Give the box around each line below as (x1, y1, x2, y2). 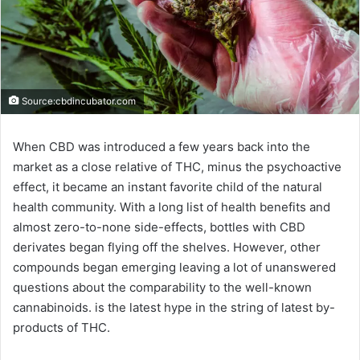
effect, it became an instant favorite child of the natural (13, 179, 322, 195)
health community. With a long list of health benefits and (13, 199, 330, 215)
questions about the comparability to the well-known (13, 280, 312, 296)
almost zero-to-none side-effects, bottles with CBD (13, 219, 305, 235)
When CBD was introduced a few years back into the (13, 139, 310, 155)
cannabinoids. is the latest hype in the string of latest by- (13, 300, 335, 316)
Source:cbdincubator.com (19, 96, 136, 108)
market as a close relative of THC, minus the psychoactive (13, 159, 342, 175)
